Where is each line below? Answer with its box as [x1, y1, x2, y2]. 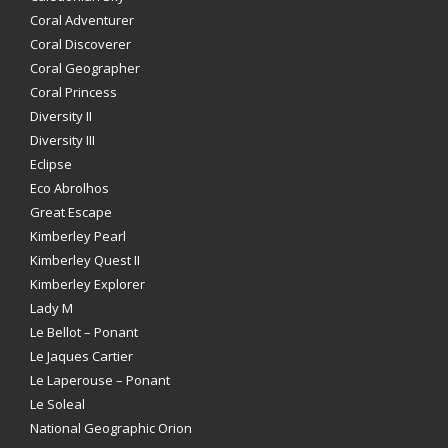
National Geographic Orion [30, 419, 192, 438]
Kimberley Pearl [30, 227, 126, 246]
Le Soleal [30, 395, 85, 414]
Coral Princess [30, 83, 117, 102]
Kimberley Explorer [30, 275, 145, 294]
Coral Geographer [30, 59, 140, 78]
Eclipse [30, 155, 72, 174]
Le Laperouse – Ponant [30, 371, 170, 390]
